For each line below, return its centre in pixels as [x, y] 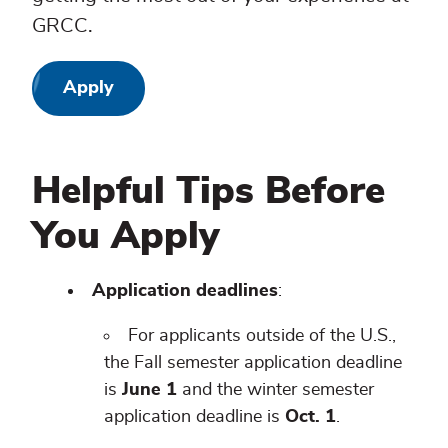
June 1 [149, 390]
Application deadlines [185, 291]
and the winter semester [275, 390]
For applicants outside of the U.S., [262, 336]
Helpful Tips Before [208, 192]
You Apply [126, 237]
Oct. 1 [310, 417]
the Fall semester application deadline [253, 363]
